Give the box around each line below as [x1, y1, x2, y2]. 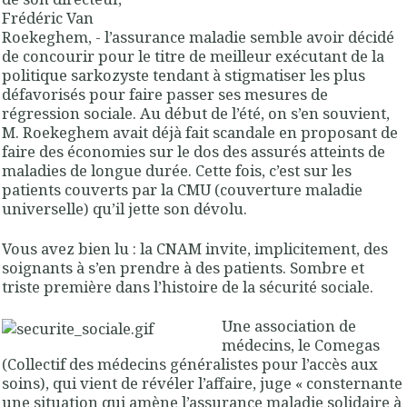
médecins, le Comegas [222, 333, 381, 355]
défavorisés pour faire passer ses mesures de [2, 84, 328, 105]
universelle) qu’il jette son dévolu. [2, 198, 247, 220]
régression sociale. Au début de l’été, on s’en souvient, [2, 103, 390, 124]
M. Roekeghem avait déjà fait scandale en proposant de [2, 122, 398, 144]
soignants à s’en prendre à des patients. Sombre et [2, 256, 364, 278]
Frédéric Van [2, 7, 94, 29]
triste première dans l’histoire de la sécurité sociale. [2, 275, 373, 297]
